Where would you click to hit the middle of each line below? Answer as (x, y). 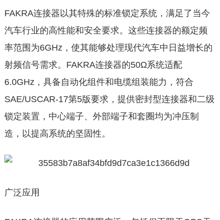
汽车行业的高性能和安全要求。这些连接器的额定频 (106, 30)
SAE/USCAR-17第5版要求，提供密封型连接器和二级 (109, 99)
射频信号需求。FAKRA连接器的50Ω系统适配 (93, 65)
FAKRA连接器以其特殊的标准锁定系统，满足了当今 (107, 13)
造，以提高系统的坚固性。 (57, 134)
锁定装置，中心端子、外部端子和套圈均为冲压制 (101, 116)
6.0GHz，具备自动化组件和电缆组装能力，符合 (99, 82)
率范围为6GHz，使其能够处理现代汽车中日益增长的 (108, 48)
